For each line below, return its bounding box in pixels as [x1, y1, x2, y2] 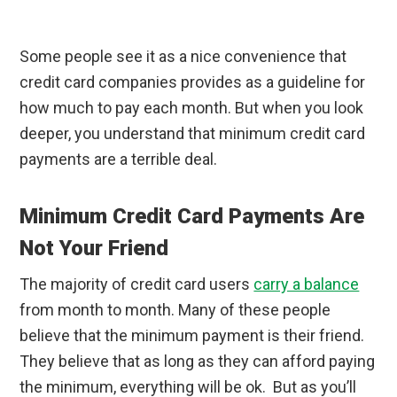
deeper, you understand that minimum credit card [19, 124, 366, 144]
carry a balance [253, 275, 360, 294]
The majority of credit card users [19, 275, 254, 294]
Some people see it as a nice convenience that [19, 47, 347, 66]
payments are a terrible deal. [19, 150, 218, 169]
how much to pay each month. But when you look [19, 98, 364, 118]
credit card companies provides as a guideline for [19, 73, 366, 92]
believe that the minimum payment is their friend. [19, 326, 369, 346]
